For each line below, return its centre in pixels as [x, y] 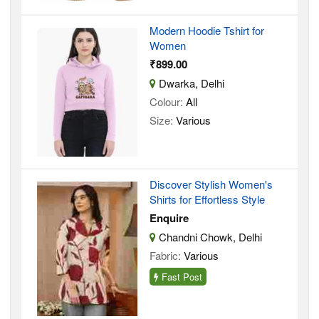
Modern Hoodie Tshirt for [207, 31]
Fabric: [165, 256]
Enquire [169, 218]
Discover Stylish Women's [211, 184]
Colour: [166, 102]
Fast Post [181, 277]
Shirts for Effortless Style [207, 199]
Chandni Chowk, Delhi [209, 237]
